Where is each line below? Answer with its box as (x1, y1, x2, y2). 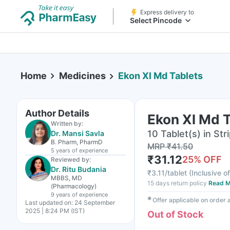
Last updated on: (25, 199, 73, 206)
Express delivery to (140, 8, 194, 16)
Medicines (59, 70, 106, 81)
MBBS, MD (51, 174, 82, 182)
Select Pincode (130, 16, 182, 25)
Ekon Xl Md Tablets (118, 70, 203, 82)
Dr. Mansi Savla (51, 129, 104, 138)
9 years (51, 191, 70, 198)
